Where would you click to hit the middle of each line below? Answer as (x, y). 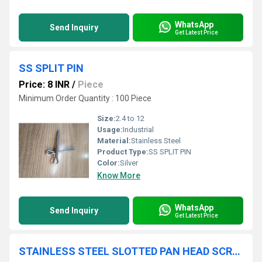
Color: (108, 163)
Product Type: (123, 152)
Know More (119, 175)
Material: (114, 141)
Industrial (138, 130)
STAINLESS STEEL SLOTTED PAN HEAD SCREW (236, 251)
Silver (129, 163)
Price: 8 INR (44, 85)
